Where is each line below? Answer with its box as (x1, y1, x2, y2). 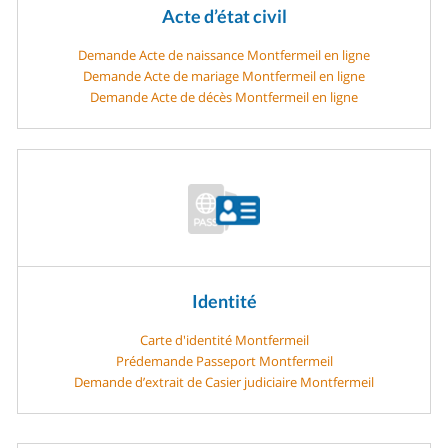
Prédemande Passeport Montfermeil (115, 351, 333, 370)
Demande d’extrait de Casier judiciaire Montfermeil (74, 372, 374, 391)
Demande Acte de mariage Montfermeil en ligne (83, 66, 365, 85)
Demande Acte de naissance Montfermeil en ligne (78, 45, 370, 64)
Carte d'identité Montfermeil (139, 330, 309, 349)
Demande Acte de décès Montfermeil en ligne (90, 87, 358, 106)
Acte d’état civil (161, 5, 287, 28)
